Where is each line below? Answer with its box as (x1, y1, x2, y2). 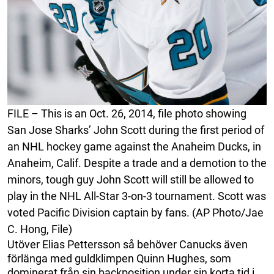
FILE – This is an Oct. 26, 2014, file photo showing (7, 106, 246, 120)
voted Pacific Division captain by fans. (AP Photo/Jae (7, 206, 264, 219)
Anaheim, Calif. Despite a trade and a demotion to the (7, 156, 267, 169)
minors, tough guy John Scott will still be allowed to (7, 172, 254, 186)
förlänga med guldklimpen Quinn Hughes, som (7, 251, 231, 265)
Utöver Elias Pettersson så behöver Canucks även (7, 237, 248, 251)
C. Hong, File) (7, 222, 72, 235)
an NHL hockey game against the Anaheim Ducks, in (7, 139, 261, 153)
